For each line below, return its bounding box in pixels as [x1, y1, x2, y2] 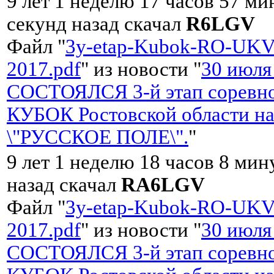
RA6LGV [121, 173, 205, 196]
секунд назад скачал [7, 12, 186, 35]
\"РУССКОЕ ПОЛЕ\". [7, 125, 188, 148]
